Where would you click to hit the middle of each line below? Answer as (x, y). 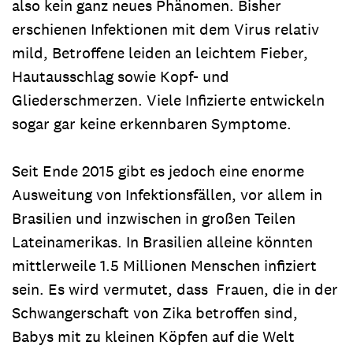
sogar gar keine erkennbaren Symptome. (152, 124)
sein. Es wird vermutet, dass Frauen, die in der (175, 289)
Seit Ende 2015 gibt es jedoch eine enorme (158, 171)
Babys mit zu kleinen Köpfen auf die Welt (153, 336)
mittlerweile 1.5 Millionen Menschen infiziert (164, 266)
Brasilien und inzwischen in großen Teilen (154, 218)
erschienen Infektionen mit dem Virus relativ (165, 29)
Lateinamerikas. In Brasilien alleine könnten (162, 242)
